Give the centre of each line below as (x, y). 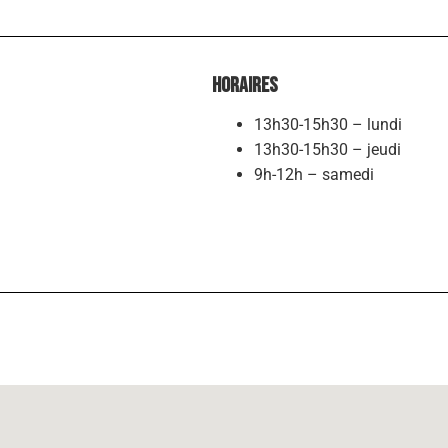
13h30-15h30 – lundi (327, 124)
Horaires (245, 85)
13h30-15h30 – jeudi (327, 149)
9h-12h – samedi (313, 174)
